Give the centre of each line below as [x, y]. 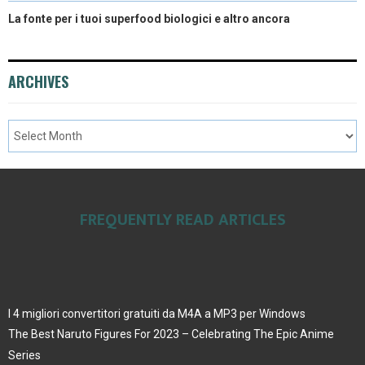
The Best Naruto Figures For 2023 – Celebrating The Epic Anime [171, 334]
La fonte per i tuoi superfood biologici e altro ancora [149, 18]
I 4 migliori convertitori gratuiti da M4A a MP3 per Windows [157, 313]
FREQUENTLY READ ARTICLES [182, 220]
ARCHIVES [38, 81]
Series [24, 355]
